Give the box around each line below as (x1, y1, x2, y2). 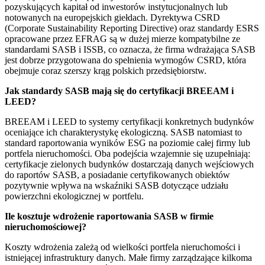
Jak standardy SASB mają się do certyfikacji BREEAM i (5, 86, 234, 96)
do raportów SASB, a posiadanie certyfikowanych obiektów (5, 170, 230, 180)
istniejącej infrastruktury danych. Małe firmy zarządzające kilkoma (5, 253, 252, 263)
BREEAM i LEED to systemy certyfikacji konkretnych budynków (5, 117, 254, 127)
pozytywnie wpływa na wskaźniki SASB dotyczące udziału (5, 180, 228, 191)
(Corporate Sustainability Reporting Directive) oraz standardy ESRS (5, 23, 259, 34)
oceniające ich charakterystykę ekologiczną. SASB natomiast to (5, 127, 242, 138)
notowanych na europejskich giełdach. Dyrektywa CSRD (5, 12, 220, 23)
